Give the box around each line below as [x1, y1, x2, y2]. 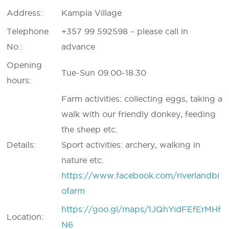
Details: [7, 140, 36, 149]
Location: [7, 212, 43, 221]
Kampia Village [61, 8, 122, 17]
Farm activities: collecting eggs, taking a [61, 94, 222, 103]
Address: [7, 8, 42, 17]
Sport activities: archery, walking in [61, 140, 200, 149]
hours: [7, 76, 31, 85]
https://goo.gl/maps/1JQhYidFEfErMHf [61, 204, 221, 214]
